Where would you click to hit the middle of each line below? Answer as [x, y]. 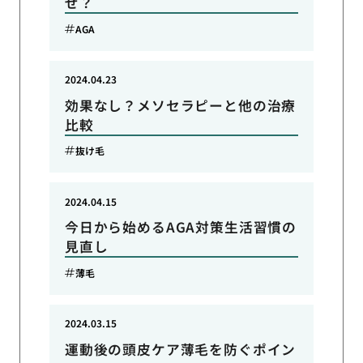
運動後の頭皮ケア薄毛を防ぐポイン [180, 350]
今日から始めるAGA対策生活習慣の [181, 227]
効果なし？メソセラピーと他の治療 [180, 105]
